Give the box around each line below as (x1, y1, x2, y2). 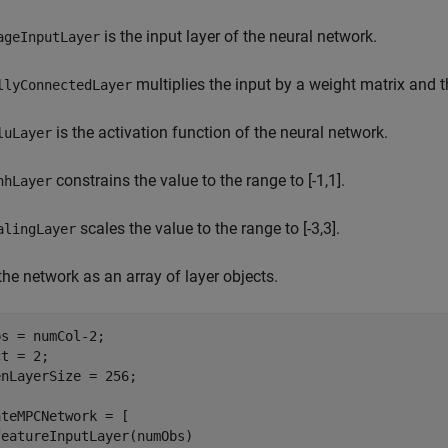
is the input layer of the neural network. (100, 27, 377, 46)
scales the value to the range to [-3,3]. (76, 219, 340, 238)
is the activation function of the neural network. (52, 123, 388, 142)
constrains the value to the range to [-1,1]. (52, 171, 345, 190)
